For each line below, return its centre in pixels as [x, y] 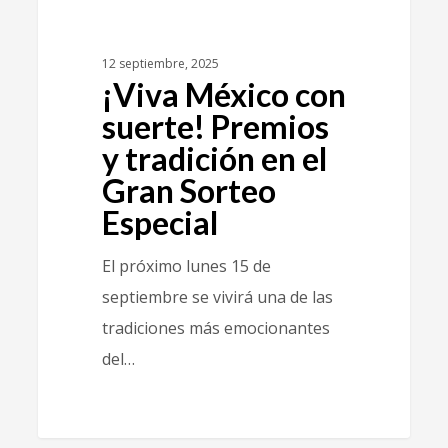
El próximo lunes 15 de [186, 266]
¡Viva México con [223, 94]
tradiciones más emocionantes [215, 328]
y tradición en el [214, 158]
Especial [159, 222]
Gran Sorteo [188, 190]
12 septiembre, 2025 [160, 63]
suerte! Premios [215, 126]
